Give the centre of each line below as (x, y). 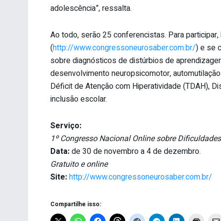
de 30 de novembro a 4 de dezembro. (135, 151)
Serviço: (66, 126)
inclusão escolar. (79, 99)
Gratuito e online (79, 164)
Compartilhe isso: (76, 204)
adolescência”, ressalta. (91, 8)
